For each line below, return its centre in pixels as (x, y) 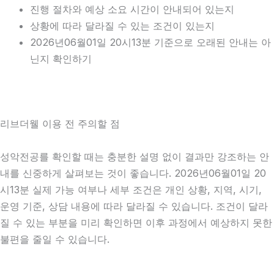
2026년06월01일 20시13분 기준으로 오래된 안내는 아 (151, 43)
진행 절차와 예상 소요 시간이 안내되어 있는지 (132, 9)
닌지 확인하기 (61, 59)
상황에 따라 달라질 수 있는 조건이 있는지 (123, 26)
